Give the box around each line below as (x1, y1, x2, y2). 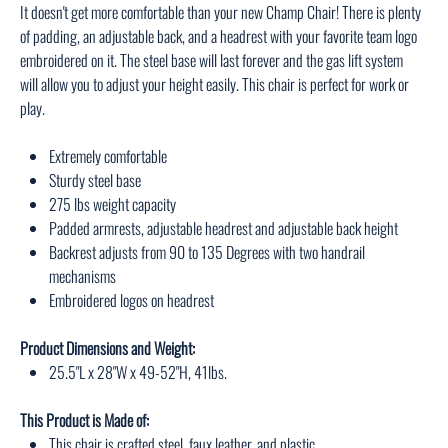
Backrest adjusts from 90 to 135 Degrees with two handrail (48, 240, 365, 265)
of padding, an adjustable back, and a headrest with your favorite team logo (20, 24, 418, 49)
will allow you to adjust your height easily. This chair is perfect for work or (20, 72, 410, 97)
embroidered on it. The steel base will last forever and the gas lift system (20, 48, 404, 73)
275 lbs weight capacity (48, 192, 176, 217)
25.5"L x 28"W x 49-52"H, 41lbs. (48, 360, 227, 385)
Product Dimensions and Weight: (20, 336, 196, 361)
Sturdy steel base (48, 168, 141, 193)
